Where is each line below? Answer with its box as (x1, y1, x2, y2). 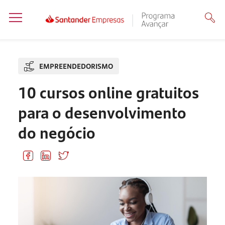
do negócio (18, 121, 95, 144)
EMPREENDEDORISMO (39, 61, 113, 71)
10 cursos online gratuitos (18, 80, 199, 103)
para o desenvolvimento (18, 100, 186, 124)
